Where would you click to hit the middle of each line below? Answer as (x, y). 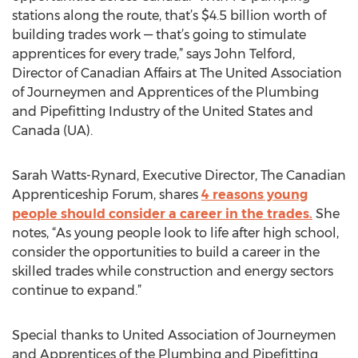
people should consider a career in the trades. (162, 214)
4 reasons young (255, 195)
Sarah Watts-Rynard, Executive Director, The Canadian (179, 175)
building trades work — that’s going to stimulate (159, 35)
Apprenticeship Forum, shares (107, 195)
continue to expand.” (77, 290)
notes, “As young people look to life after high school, (175, 233)
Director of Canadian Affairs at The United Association (177, 73)
